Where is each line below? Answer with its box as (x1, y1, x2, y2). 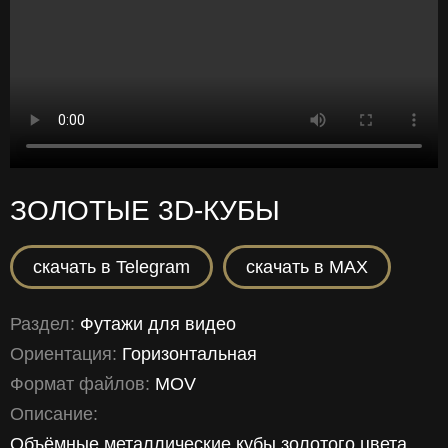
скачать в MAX (246, 256, 368, 277)
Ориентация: (10, 343, 122, 364)
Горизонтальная (122, 343, 257, 364)
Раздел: (10, 313, 80, 334)
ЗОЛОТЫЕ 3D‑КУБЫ (10, 194, 280, 226)
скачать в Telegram (33, 256, 190, 277)
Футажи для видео (80, 313, 236, 334)
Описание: (10, 403, 103, 424)
